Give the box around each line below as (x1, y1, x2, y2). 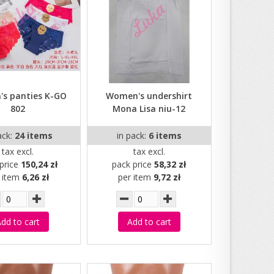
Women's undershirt (106, 89, 193, 102)
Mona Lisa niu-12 (113, 102, 186, 114)
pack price (112, 158, 155, 170)
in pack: (116, 129, 149, 141)
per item (117, 171, 154, 183)
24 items (15, 129, 53, 141)
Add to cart (127, 215, 171, 228)
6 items (148, 129, 182, 141)
